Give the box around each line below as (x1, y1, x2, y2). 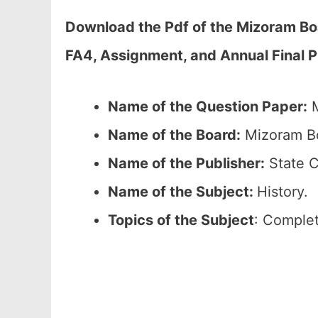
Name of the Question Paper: (108, 98, 307, 115)
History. (257, 183, 308, 200)
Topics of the (108, 212, 197, 229)
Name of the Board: (108, 126, 241, 143)
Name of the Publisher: (108, 155, 265, 172)
